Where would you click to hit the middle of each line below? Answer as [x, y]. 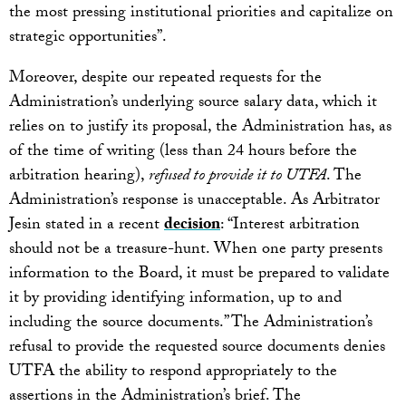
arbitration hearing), [79, 178]
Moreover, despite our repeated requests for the [165, 80]
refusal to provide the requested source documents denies [197, 349]
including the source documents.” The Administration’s [191, 324]
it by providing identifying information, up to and [175, 300]
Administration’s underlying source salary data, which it [193, 104]
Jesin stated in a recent [87, 227]
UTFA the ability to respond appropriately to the [173, 373]
